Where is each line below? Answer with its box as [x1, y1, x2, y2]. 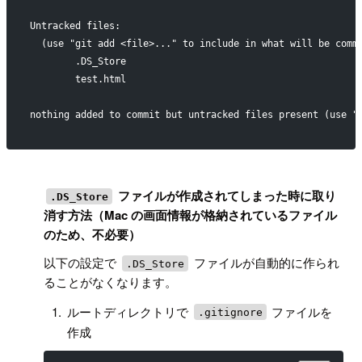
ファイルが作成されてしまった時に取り [114, 187, 336, 205]
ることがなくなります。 [44, 273, 178, 291]
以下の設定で [44, 254, 120, 271]
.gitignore [197, 305, 263, 318]
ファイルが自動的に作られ [190, 254, 339, 271]
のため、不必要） [44, 225, 141, 244]
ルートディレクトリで [67, 302, 192, 320]
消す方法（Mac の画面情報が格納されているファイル [44, 206, 338, 225]
